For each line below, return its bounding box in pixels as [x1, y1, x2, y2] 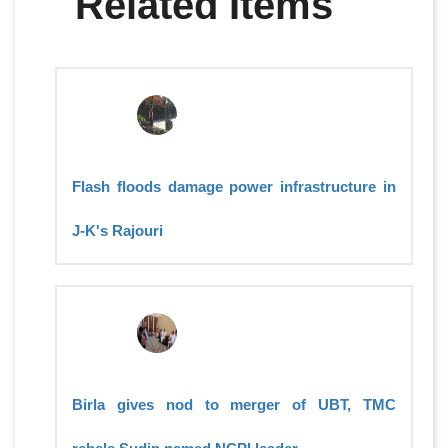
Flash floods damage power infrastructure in [72, 178, 396, 196]
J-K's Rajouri [72, 222, 163, 240]
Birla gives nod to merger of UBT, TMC [72, 396, 396, 414]
